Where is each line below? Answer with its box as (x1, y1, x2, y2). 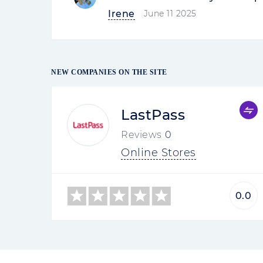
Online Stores (121, 146, 196, 159)
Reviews (121, 129, 162, 140)
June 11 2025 (143, 8, 197, 19)
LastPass (121, 106, 185, 123)
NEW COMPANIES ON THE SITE (51, 68, 167, 76)
